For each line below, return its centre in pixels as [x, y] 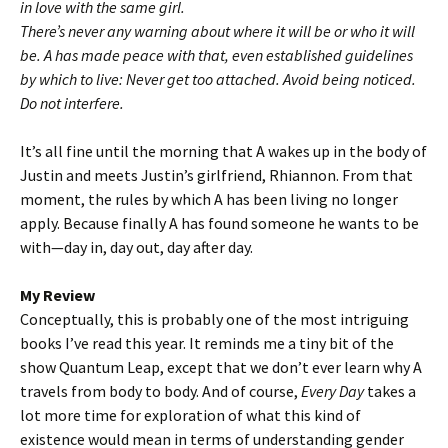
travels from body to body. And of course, [160, 391]
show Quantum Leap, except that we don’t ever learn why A [221, 367]
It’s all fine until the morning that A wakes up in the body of [223, 151]
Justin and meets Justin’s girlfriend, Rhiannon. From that [216, 175]
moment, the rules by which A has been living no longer [209, 199]
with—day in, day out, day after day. [136, 247]
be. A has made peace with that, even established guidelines [216, 55]
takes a [391, 391]
